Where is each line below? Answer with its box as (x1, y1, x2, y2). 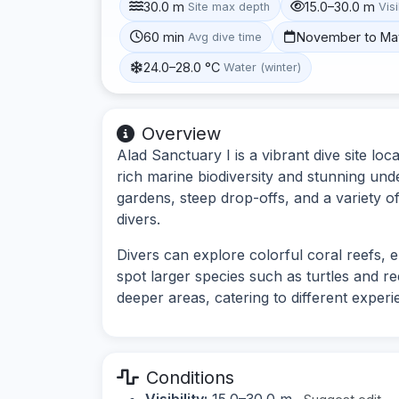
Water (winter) (224, 61, 302, 75)
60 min (143, 28, 185, 45)
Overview (142, 122, 221, 144)
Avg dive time (188, 29, 263, 44)
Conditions (146, 366, 234, 388)
